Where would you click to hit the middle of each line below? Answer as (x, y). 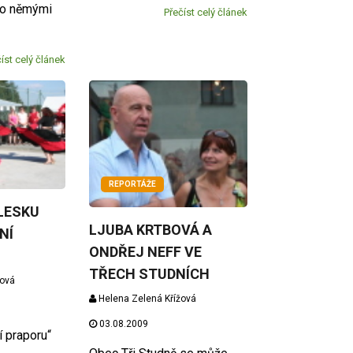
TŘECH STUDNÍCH (150, 273)
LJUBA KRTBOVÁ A (151, 229)
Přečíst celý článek (205, 12)
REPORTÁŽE (133, 184)
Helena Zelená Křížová (147, 298)
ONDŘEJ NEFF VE (146, 251)
